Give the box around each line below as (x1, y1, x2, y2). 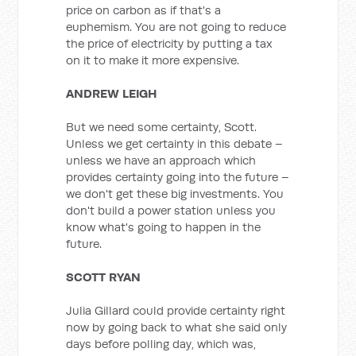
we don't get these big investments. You (66, 186, 284, 201)
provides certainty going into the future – (66, 169, 290, 184)
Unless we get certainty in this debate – (66, 136, 284, 151)
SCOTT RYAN (66, 269, 141, 284)
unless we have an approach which (66, 153, 257, 168)
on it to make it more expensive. (66, 52, 240, 68)
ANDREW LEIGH (66, 86, 157, 101)
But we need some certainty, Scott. (66, 119, 257, 134)
